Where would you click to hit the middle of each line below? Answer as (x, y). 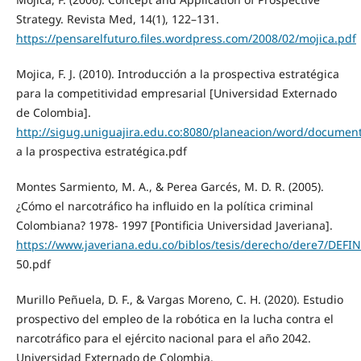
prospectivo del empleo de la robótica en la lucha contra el (174, 318)
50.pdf (33, 263)
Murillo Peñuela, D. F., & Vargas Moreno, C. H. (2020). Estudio (179, 299)
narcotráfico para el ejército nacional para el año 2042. (163, 338)
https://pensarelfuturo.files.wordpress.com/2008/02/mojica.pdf (186, 38)
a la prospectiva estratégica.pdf (101, 151)
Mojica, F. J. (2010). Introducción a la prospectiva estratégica (177, 73)
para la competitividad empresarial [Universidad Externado (176, 93)
